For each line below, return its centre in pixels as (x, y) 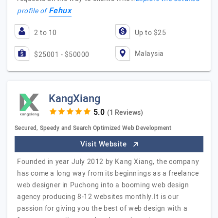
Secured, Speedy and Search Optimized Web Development (93, 128)
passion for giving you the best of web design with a (102, 209)
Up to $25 (150, 33)
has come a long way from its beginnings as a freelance (108, 173)
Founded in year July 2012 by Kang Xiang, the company (108, 162)
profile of (33, 11)
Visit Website (104, 144)
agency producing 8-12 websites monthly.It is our (98, 197)
